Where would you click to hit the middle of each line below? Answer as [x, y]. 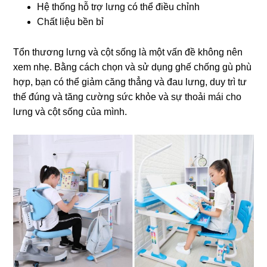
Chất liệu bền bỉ [71, 22]
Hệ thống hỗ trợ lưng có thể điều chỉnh [119, 7]
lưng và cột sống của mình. [70, 112]
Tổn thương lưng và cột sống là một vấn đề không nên [128, 52]
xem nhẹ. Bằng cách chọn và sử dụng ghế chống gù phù [133, 67]
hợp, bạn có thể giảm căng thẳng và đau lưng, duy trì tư [130, 82]
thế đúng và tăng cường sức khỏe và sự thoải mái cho [128, 97]
